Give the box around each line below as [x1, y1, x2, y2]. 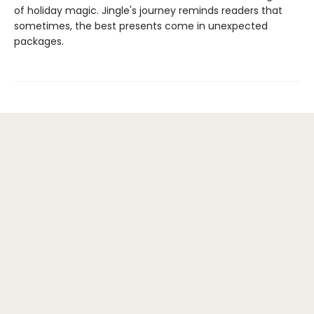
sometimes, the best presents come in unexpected [14, 19, 268, 33]
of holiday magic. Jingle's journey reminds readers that [14, 4, 282, 18]
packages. [14, 34, 64, 48]
